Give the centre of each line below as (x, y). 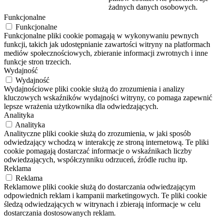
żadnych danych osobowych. (153, 7)
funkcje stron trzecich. (38, 62)
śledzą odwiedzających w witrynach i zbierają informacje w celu (102, 204)
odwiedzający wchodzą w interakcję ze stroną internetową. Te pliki (106, 142)
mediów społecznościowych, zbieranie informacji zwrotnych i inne (106, 53)
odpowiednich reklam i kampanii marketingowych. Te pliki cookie (105, 195)
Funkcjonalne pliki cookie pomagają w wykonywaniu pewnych (101, 35)
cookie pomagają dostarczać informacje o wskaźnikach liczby (98, 151)
